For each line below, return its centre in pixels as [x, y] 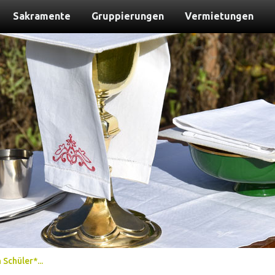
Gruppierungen [128, 16]
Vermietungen [219, 16]
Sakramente [42, 16]
